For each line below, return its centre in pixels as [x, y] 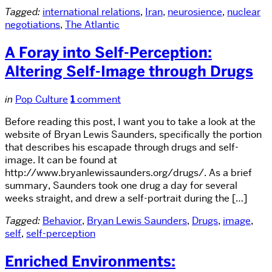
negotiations [32, 25]
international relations [91, 12]
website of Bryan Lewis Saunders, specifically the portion [133, 134]
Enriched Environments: [90, 261]
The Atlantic [92, 25]
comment [98, 99]
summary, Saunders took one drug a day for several [121, 185]
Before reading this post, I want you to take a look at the [130, 121]
